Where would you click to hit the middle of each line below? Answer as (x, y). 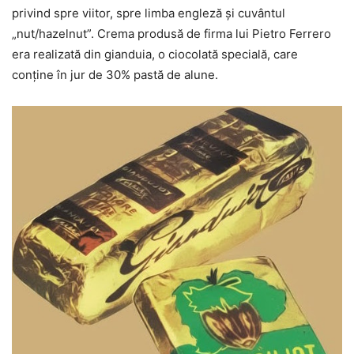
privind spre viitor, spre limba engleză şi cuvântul (149, 13)
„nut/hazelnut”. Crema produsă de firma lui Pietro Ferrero (171, 33)
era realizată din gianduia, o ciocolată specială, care (155, 54)
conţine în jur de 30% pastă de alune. (115, 74)
